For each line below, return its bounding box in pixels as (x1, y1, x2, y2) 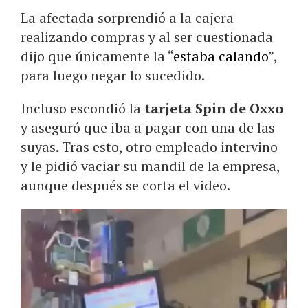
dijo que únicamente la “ (21, 47, 173, 66)
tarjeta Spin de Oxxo (144, 99, 284, 118)
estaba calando (173, 47, 268, 66)
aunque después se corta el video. (21, 176, 230, 195)
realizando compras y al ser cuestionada (21, 27, 273, 47)
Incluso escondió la (21, 99, 144, 118)
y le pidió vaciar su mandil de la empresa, (21, 157, 280, 176)
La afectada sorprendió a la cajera (21, 8, 234, 27)
